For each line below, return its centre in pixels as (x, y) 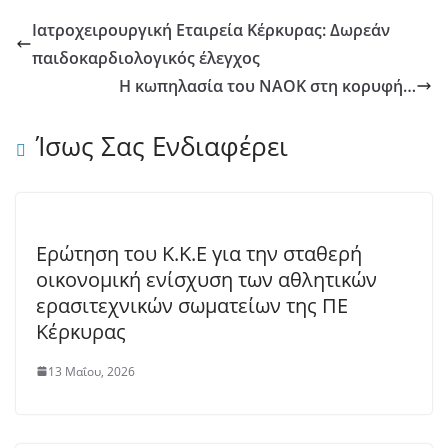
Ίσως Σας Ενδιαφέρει (162, 145)
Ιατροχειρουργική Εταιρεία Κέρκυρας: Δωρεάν (211, 29)
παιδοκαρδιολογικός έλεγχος (146, 57)
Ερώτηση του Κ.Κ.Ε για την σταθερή (199, 253)
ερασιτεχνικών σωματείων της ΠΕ (192, 305)
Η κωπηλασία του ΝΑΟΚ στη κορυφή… (267, 85)
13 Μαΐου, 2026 (91, 371)
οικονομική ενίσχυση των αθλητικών (206, 279)
